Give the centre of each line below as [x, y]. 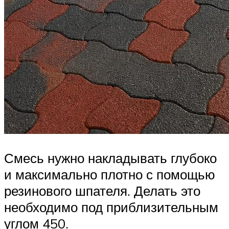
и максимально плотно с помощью [110, 175]
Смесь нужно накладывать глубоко [110, 158]
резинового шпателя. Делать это [102, 191]
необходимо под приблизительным [111, 207]
